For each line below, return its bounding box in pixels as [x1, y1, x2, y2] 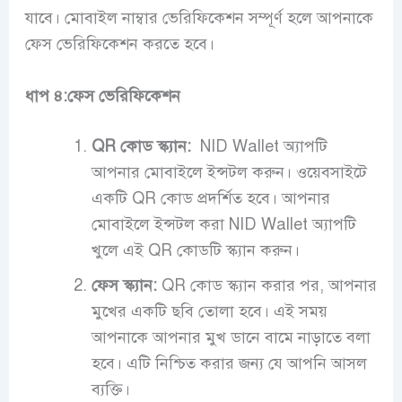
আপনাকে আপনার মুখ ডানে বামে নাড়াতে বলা [91, 327, 371, 347]
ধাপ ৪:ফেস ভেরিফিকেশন [24, 85, 185, 106]
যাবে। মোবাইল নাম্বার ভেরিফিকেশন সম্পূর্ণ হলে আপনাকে [24, 8, 373, 29]
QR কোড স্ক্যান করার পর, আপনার [156, 275, 377, 295]
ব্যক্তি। [91, 379, 130, 399]
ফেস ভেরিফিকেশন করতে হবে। [24, 34, 214, 55]
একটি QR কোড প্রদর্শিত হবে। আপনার [91, 188, 330, 208]
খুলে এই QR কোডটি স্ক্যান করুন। [91, 240, 300, 260]
